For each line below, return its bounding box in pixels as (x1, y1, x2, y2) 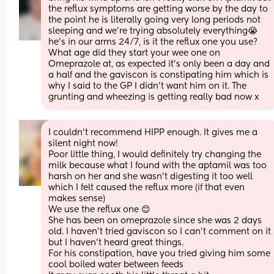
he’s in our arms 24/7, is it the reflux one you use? (48, 37, 258, 46)
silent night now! (48, 139, 121, 148)
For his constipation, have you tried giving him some (48, 249, 271, 258)
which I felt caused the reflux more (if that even (48, 183, 245, 192)
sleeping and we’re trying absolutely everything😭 (48, 26, 258, 35)
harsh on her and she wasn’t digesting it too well (48, 172, 253, 181)
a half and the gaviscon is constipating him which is (48, 70, 269, 80)
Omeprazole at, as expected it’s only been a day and (48, 59, 270, 68)
